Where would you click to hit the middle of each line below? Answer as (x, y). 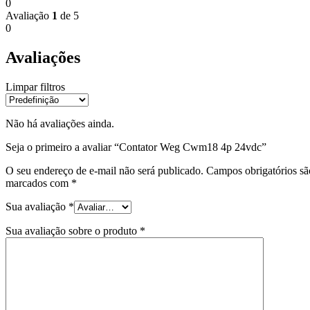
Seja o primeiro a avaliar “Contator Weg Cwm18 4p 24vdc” (136, 147)
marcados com (38, 183)
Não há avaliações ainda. (60, 123)
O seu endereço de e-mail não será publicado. (104, 170)
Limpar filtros (35, 86)
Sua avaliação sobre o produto (73, 230)
